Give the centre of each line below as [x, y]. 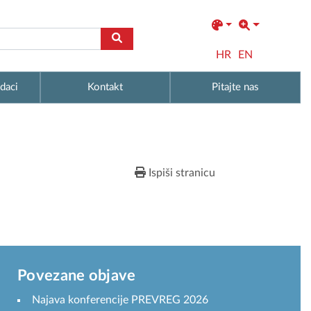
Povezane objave [77, 275]
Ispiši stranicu [180, 173]
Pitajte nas [236, 87]
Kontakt [105, 87]
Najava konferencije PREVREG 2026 [120, 300]
